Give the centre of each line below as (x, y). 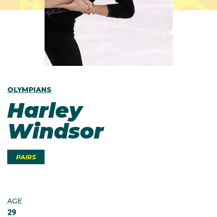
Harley (45, 110)
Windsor (55, 131)
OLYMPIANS (29, 90)
